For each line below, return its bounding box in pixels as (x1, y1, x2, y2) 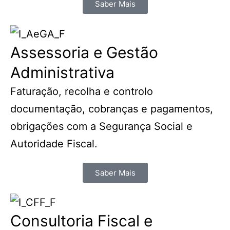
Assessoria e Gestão (10, 43, 158, 62)
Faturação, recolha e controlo (10, 85, 153, 98)
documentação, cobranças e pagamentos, (10, 102, 213, 115)
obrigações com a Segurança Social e (10, 120, 193, 132)
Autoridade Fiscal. (10, 137, 98, 150)
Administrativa (10, 63, 114, 82)
